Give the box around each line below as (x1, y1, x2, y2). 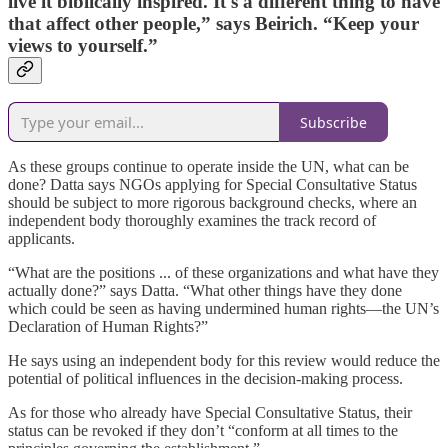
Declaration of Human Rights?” (8, 318, 208, 336)
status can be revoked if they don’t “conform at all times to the (8, 422, 398, 440)
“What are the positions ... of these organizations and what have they (8, 264, 439, 282)
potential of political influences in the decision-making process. (8, 370, 403, 388)
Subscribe (300, 112, 367, 132)
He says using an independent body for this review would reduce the (8, 352, 440, 370)
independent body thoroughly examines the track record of (8, 212, 376, 230)
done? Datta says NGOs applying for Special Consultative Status (8, 176, 417, 194)
